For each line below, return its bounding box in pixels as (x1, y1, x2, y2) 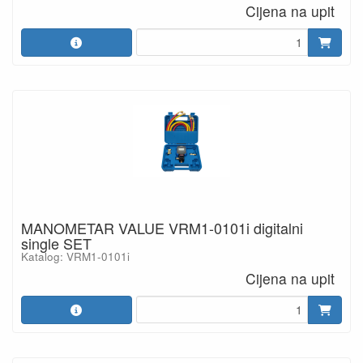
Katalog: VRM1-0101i (21, 248, 130, 264)
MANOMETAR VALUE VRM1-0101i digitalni (21, 216, 303, 238)
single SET (21, 232, 92, 254)
